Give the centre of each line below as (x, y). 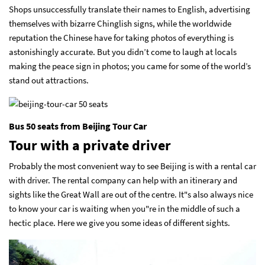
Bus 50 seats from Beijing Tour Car (78, 126)
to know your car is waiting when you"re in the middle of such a (125, 208)
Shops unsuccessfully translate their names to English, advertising (130, 9)
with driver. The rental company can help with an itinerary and (123, 180)
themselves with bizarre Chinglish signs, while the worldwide (120, 23)
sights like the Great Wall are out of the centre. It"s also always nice (131, 194)
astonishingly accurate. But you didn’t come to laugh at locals (123, 51)
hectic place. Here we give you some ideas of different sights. (119, 222)
